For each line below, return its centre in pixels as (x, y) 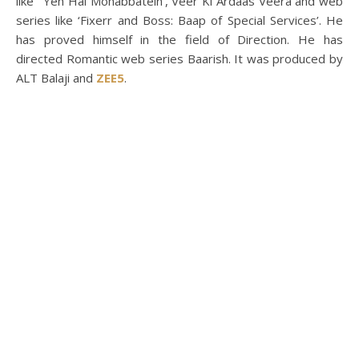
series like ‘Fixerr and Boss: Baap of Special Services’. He (179, 20)
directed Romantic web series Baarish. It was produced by (179, 58)
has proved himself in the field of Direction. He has (179, 39)
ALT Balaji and (56, 78)
